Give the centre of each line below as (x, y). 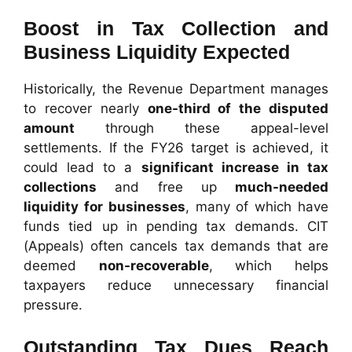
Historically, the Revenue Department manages (176, 89)
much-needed (282, 187)
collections (60, 187)
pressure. (53, 305)
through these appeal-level (202, 128)
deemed (61, 266)
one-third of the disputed (238, 109)
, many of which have (257, 207)
